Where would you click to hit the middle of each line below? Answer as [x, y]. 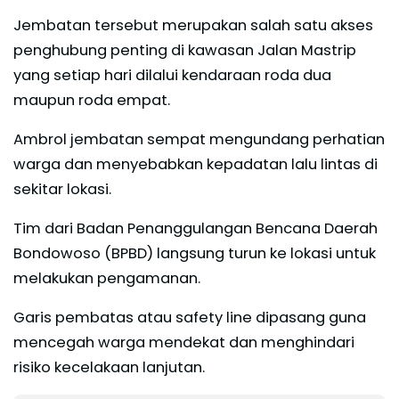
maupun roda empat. [92, 100]
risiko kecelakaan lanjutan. [109, 367]
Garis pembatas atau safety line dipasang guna [190, 317]
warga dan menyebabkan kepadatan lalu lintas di [195, 164]
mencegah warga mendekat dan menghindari [184, 342]
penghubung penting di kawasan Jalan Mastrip [185, 50]
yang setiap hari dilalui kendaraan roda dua [172, 75]
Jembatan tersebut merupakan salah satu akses [193, 25]
